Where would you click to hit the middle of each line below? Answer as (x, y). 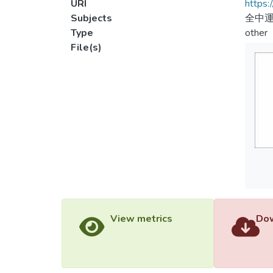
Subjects (91, 18)
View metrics (141, 219)
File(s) (86, 48)
